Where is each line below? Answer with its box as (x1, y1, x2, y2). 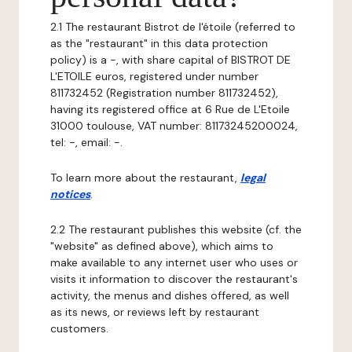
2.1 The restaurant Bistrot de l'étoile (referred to (50, 20, 295, 34)
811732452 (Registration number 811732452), (50, 86, 278, 100)
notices (50, 187, 90, 201)
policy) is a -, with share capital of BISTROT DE (50, 53, 291, 67)
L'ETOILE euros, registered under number (50, 69, 258, 83)
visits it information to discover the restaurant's (50, 272, 298, 286)
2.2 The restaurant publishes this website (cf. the (50, 222, 302, 236)
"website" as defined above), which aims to (50, 239, 273, 253)
